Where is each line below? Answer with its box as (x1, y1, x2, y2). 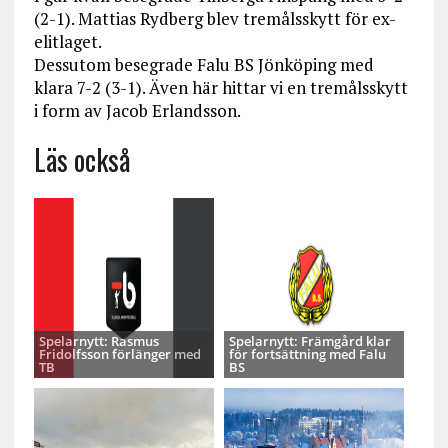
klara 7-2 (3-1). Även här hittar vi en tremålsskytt (33, 76, 408, 99)
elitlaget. (33, 30, 102, 53)
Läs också (33, 139, 131, 180)
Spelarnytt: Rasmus (38, 332, 159, 350)
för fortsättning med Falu (228, 345, 386, 363)
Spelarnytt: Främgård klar (228, 332, 391, 350)
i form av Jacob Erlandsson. (33, 99, 241, 122)
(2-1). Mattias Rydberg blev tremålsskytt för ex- (33, 7, 396, 30)
